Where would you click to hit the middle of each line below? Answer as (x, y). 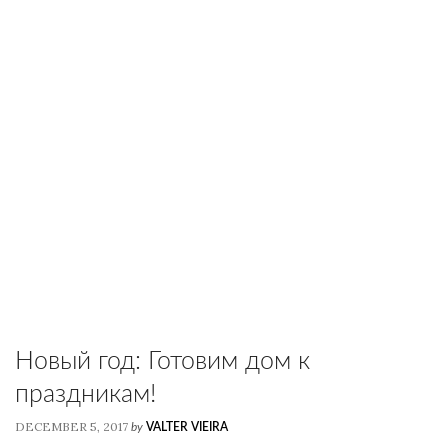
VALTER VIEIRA (187, 427)
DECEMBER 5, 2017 (71, 426)
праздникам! (85, 394)
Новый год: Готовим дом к (162, 361)
